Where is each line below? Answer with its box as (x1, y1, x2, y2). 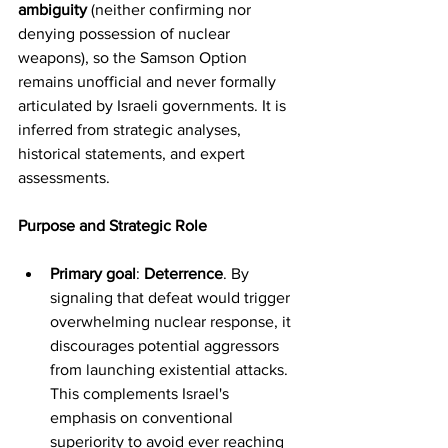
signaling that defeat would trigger (50, 289, 294, 306)
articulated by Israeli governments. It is (18, 97, 290, 114)
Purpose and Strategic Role (18, 217, 207, 234)
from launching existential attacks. (50, 361, 292, 378)
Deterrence (144, 265, 223, 282)
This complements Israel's (50, 385, 233, 402)
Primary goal (50, 265, 136, 282)
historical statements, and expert (18, 145, 249, 162)
